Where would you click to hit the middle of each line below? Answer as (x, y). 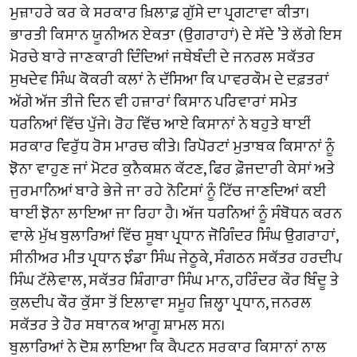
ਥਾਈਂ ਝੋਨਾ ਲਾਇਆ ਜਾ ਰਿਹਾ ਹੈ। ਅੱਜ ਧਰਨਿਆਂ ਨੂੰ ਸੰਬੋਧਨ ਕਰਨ (176, 214)
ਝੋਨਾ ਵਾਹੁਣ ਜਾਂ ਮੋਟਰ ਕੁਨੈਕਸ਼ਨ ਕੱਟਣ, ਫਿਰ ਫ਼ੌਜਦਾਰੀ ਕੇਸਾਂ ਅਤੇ (172, 169)
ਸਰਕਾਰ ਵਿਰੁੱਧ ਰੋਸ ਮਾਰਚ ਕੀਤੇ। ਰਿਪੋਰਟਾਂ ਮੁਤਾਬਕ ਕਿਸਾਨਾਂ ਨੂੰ (172, 147)
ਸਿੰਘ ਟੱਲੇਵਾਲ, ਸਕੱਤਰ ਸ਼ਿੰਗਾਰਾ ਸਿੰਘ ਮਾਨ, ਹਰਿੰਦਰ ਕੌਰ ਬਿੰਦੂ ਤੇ (174, 281)
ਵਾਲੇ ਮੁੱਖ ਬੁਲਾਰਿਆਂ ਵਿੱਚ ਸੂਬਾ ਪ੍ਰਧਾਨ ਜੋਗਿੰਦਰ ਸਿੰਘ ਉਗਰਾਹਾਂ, (174, 236)
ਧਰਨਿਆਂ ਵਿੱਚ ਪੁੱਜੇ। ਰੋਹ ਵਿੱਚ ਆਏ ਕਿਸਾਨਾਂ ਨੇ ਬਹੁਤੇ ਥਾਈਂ (160, 125)
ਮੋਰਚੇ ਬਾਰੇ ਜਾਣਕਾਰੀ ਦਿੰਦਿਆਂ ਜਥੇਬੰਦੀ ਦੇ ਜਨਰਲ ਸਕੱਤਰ (162, 58)
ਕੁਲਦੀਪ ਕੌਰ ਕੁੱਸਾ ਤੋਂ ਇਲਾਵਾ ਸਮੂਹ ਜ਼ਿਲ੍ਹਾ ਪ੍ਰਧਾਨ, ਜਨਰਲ (161, 303)
